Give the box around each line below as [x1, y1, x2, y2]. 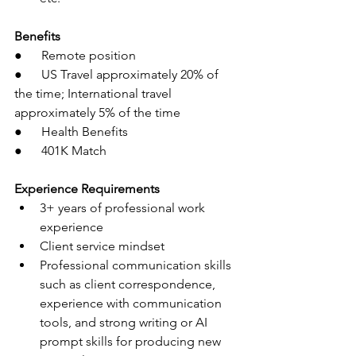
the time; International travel [14, 86, 175, 101]
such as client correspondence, [40, 277, 219, 292]
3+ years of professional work [40, 200, 208, 215]
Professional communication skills [40, 257, 234, 273]
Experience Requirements [14, 181, 160, 196]
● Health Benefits [14, 124, 128, 139]
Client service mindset [40, 238, 164, 253]
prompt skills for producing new [40, 334, 224, 349]
